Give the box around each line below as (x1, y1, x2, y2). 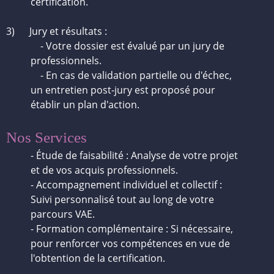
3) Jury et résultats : (6, 24, 107, 38)
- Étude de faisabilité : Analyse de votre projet (31, 149, 238, 162)
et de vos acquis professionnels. (31, 163, 178, 177)
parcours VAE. (31, 207, 95, 221)
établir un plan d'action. (31, 98, 139, 111)
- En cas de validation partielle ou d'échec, (31, 68, 232, 82)
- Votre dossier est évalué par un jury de (31, 39, 224, 53)
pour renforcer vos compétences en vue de (31, 237, 230, 250)
